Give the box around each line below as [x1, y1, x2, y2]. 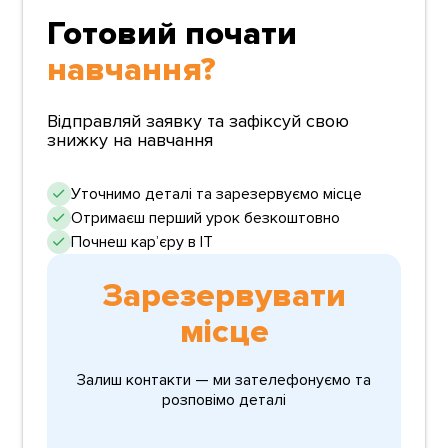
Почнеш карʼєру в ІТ [71, 231, 214, 252]
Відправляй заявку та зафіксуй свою [47, 109, 350, 132]
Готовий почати [47, 13, 298, 54]
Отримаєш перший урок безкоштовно [71, 207, 341, 228]
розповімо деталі [162, 389, 286, 410]
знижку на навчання [47, 128, 214, 151]
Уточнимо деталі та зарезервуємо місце [71, 183, 363, 204]
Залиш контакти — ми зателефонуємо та [77, 369, 371, 390]
